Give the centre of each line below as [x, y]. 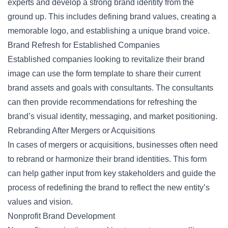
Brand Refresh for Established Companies [84, 45]
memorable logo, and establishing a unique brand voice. [109, 31]
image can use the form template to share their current [104, 74]
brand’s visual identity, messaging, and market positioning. [112, 116]
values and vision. [40, 202]
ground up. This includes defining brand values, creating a [112, 17]
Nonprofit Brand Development [61, 216]
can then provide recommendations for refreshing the [102, 102]
